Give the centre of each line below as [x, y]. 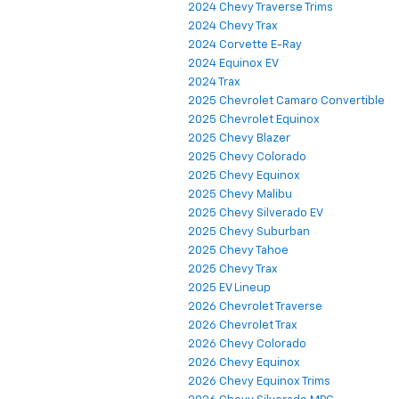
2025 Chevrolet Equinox [254, 119]
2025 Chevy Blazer [239, 138]
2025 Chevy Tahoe [238, 250]
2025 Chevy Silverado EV [256, 213]
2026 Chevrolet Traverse [255, 306]
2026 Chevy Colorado [247, 344]
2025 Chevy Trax [233, 269]
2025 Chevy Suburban [249, 232]
